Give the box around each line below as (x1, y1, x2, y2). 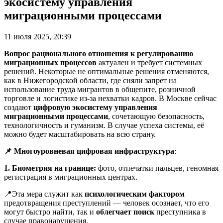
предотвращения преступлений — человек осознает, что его (4, 199, 209, 207)
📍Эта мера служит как (4, 190, 85, 198)
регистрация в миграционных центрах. (4, 173, 137, 181)
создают (4, 103, 33, 111)
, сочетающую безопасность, (108, 112, 205, 120)
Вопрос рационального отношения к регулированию (4, 49, 193, 58)
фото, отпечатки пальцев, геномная (98, 164, 219, 172)
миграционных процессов (4, 58, 99, 67)
